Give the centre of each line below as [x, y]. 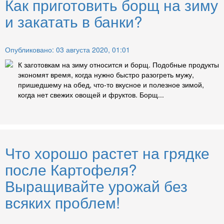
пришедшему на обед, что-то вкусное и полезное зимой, [111, 85]
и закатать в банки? [74, 21]
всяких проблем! [62, 202]
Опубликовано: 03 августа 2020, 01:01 [67, 50]
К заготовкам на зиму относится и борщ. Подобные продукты [118, 65]
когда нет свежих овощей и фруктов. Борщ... [91, 95]
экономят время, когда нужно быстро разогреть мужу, [106, 75]
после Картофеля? [71, 169]
